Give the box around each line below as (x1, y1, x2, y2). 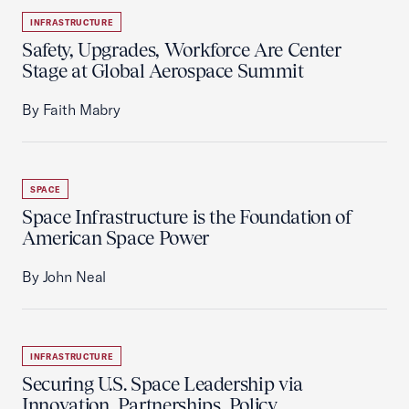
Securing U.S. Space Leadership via (22, 372, 303, 395)
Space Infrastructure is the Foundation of (22, 205, 353, 228)
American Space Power (22, 226, 209, 249)
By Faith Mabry (22, 100, 121, 119)
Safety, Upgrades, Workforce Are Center (22, 38, 341, 61)
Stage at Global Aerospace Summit (22, 59, 304, 82)
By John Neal (22, 267, 107, 286)
